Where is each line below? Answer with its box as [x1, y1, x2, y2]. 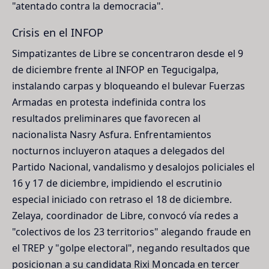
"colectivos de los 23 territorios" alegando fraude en [12, 225, 252, 238]
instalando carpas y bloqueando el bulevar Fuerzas [12, 79, 245, 92]
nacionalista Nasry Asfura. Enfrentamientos [12, 127, 212, 141]
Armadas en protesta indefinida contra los [12, 95, 207, 109]
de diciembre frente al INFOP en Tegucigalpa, [12, 62, 219, 76]
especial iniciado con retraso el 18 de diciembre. [12, 192, 232, 206]
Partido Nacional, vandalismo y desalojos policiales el [12, 160, 255, 174]
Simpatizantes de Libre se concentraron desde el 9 [12, 46, 243, 60]
